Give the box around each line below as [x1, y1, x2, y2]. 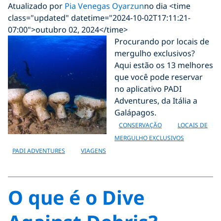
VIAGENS [80, 147, 106, 155]
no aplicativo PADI [114, 83, 182, 94]
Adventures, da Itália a [114, 95, 197, 106]
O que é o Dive [8, 184, 145, 210]
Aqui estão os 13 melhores [114, 60, 213, 71]
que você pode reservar [114, 72, 203, 82]
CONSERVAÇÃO [118, 121, 162, 129]
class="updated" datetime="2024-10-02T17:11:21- [8, 12, 190, 23]
